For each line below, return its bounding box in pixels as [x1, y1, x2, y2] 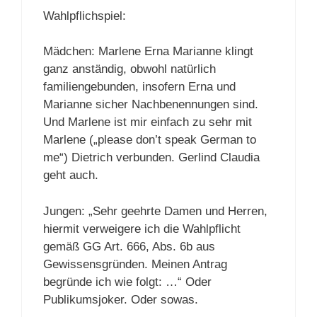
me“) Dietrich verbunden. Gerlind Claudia [43, 151, 260, 165]
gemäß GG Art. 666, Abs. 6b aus [43, 239, 215, 253]
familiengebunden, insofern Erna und [43, 80, 236, 94]
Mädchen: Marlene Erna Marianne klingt [43, 45, 253, 59]
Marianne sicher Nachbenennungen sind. [43, 98, 258, 112]
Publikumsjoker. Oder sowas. [43, 292, 198, 306]
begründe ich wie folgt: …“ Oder [43, 275, 212, 289]
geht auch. [43, 168, 98, 183]
